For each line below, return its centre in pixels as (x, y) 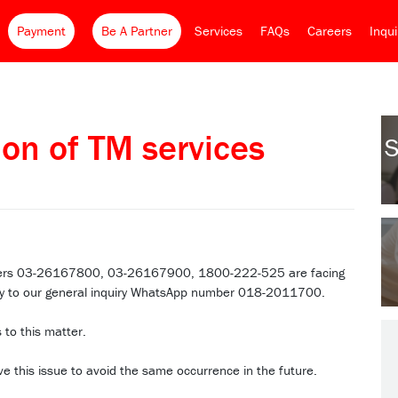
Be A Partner (137, 31)
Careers (330, 31)
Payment (41, 31)
